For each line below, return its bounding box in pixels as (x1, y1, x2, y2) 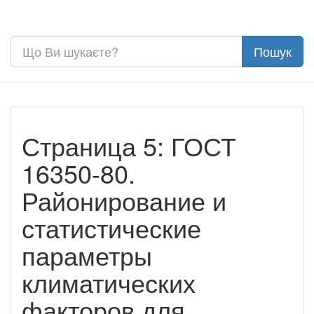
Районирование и (22, 182, 226, 218)
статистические (22, 209, 201, 245)
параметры (22, 236, 152, 273)
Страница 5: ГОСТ (22, 127, 236, 163)
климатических (22, 264, 196, 300)
